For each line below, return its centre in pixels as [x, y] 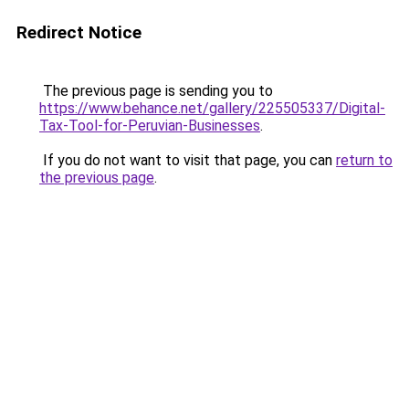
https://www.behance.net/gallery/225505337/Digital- [212, 108]
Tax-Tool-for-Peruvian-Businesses [150, 126]
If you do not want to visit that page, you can [188, 160]
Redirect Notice [79, 32]
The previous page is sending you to [156, 91]
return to [364, 160]
